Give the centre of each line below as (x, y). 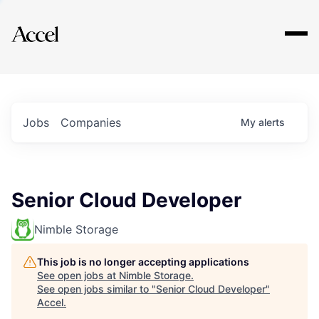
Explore (56, 25)
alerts (272, 122)
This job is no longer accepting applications (143, 262)
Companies (91, 122)
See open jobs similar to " (96, 289)
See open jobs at (78, 275)
